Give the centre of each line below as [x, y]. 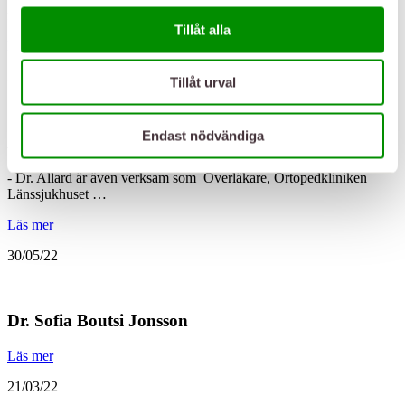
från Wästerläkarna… [68, 15]
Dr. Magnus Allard [77, 142]
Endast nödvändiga [202, 135]
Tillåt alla [202, 29]
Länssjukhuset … [57, 193]
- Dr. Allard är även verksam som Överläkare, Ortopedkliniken [187, 177]
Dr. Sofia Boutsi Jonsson [98, 321]
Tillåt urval [202, 82]
